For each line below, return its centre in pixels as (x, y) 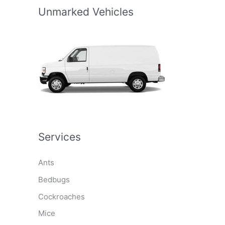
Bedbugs (54, 179)
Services (60, 137)
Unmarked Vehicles (86, 12)
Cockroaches (62, 196)
